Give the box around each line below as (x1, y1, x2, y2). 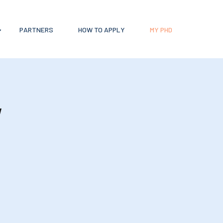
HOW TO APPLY (78, 25, 125, 34)
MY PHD (149, 25, 172, 34)
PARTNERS (19, 25, 53, 34)
